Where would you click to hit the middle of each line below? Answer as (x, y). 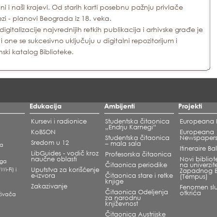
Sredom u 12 (50, 143)
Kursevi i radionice (59, 122)
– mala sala (123, 144)
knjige (115, 182)
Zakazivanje (49, 186)
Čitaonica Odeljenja (137, 192)
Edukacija (45, 106)
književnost (122, 204)
